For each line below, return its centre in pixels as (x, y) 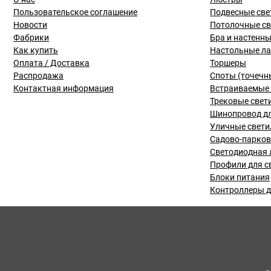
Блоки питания (240, 177)
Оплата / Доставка (51, 63)
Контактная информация (64, 88)
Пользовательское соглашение (75, 12)
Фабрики (31, 38)
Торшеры (228, 63)
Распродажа (38, 76)
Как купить (36, 50)
